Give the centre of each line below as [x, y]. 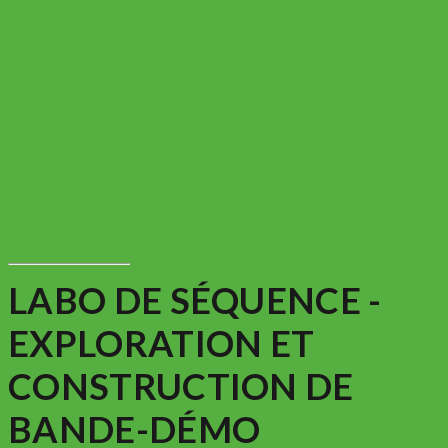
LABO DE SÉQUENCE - [195, 300]
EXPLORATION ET [161, 343]
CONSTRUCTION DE [181, 386]
